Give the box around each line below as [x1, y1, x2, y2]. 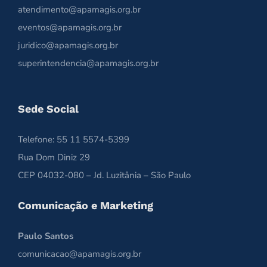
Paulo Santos [18, 229, 73, 242]
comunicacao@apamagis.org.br [18, 247, 141, 260]
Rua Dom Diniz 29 [18, 151, 90, 163]
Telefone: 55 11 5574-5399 [18, 133, 129, 145]
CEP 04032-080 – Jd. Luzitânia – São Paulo [18, 169, 191, 181]
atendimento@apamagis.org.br [18, 3, 141, 15]
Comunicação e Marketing [18, 198, 153, 212]
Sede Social [18, 102, 79, 115]
